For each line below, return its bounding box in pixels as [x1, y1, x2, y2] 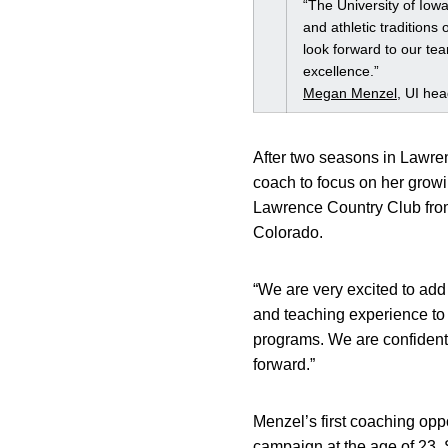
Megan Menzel [303, 85, 397, 101]
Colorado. [253, 224, 323, 241]
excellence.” [303, 63, 379, 79]
